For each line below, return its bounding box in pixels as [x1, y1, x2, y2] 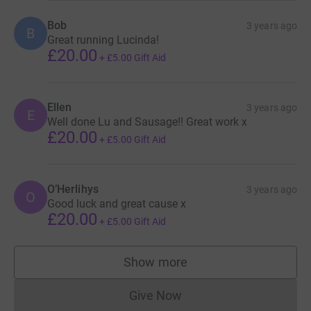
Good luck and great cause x [47, 197, 186, 211]
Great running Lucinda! [47, 33, 159, 47]
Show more [124, 255, 187, 270]
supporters [155, 261, 216, 276]
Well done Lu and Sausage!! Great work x [47, 115, 247, 129]
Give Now [128, 288, 183, 303]
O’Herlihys [47, 183, 99, 196]
